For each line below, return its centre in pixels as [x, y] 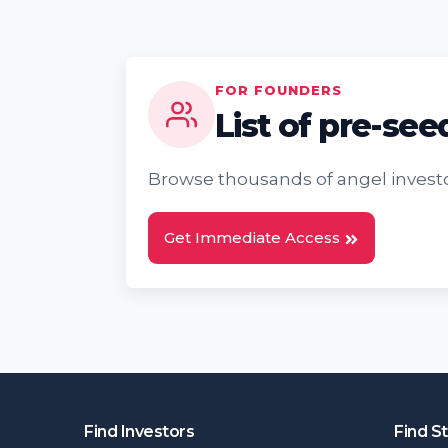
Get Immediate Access [254, 237]
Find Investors [139, 431]
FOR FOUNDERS [278, 90]
